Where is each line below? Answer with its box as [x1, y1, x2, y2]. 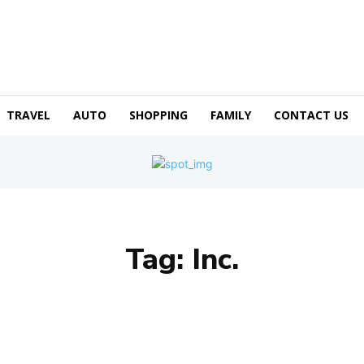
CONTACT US [274, 106, 349, 123]
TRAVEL [6, 106, 50, 123]
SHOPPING [129, 106, 188, 123]
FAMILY [210, 106, 251, 123]
